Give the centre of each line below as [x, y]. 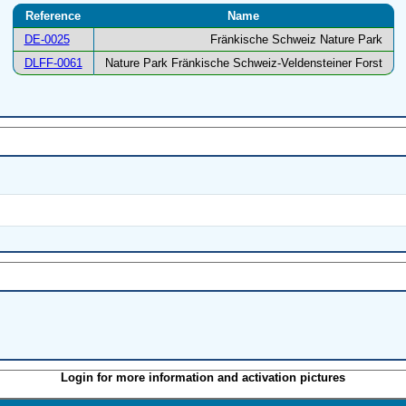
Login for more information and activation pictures [203, 377]
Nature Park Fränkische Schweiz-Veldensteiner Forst [243, 63]
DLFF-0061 [53, 63]
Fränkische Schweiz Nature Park [296, 40]
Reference [53, 16]
